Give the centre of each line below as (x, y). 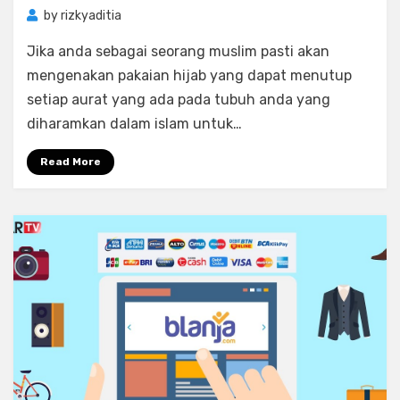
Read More (71, 162)
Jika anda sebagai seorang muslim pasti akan (178, 51)
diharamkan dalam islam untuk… (134, 124)
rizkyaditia (91, 16)
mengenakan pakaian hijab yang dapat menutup (189, 75)
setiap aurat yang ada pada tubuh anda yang (179, 100)
